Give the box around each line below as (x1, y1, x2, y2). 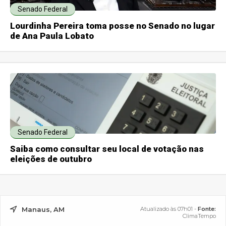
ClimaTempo (182, 212, 216, 220)
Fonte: (197, 205, 216, 213)
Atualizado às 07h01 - (140, 205, 198, 213)
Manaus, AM (22, 205, 65, 214)
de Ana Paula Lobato (10, 31, 94, 41)
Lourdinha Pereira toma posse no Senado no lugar (10, 21, 215, 31)
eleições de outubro (10, 154, 92, 164)
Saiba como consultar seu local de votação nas (10, 144, 204, 154)
